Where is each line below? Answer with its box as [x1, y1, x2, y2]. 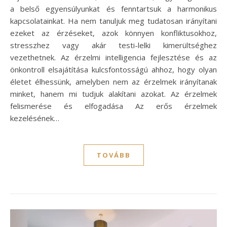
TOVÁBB [96, 150, 131, 160]
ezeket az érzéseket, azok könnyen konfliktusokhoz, [10, 28, 217, 39]
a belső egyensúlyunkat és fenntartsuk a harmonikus [10, 4, 217, 14]
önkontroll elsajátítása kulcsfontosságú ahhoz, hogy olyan [10, 64, 217, 75]
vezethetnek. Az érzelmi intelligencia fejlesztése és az [10, 52, 217, 63]
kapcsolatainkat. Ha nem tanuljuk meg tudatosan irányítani [10, 16, 217, 26]
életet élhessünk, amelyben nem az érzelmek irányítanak [10, 77, 217, 87]
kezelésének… [10, 113, 59, 124]
